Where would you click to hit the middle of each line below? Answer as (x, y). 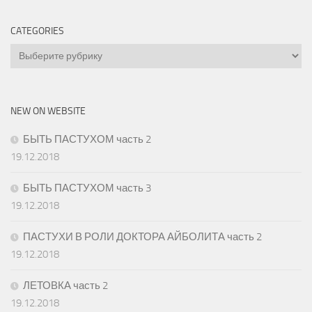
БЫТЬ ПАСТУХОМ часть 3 (87, 188)
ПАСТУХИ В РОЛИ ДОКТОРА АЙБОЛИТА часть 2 (142, 236)
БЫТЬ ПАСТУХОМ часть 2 (87, 139)
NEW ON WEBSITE (48, 111)
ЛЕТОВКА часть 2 (65, 285)
